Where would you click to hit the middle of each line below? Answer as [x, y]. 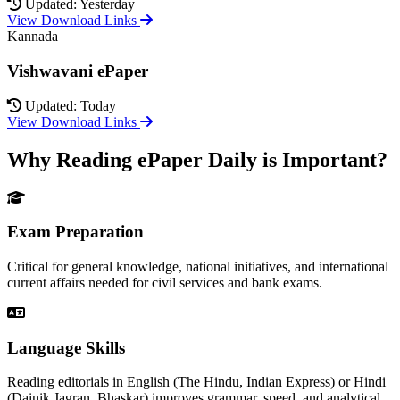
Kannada [33, 37]
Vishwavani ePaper [78, 71]
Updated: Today [71, 105]
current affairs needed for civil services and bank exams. [165, 283]
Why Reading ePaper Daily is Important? [197, 159]
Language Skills [66, 347]
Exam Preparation [75, 232]
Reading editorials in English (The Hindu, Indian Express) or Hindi [196, 382]
